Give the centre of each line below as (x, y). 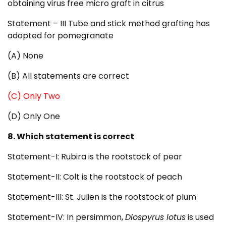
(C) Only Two (34, 96)
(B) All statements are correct (68, 76)
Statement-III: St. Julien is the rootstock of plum (102, 197)
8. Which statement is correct (71, 137)
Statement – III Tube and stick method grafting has (109, 24)
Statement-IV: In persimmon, (66, 217)
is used (200, 217)
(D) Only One (34, 117)
